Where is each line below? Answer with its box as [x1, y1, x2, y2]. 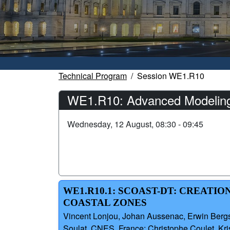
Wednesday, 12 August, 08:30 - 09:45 [67, 118, 203, 130]
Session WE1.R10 [137, 70, 204, 82]
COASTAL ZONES [63, 197, 147, 208]
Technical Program [59, 70, 127, 82]
